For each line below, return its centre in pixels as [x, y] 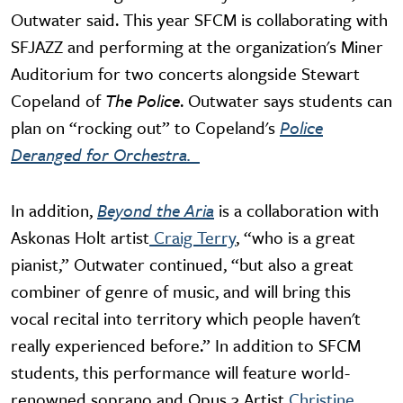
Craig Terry [193, 237]
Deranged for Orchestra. [105, 154]
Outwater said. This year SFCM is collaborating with [199, 19]
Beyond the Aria [156, 210]
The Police [143, 100]
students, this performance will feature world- [180, 372]
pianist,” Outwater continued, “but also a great [182, 264]
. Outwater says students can [286, 100]
